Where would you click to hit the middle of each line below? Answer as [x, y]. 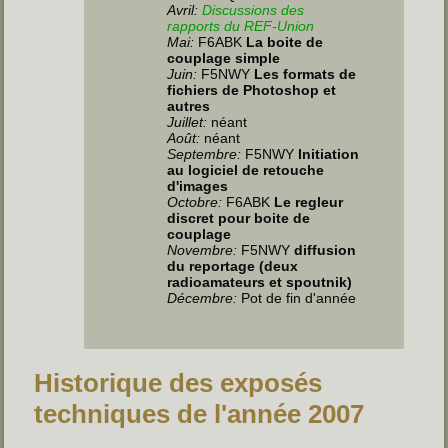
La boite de [285, 41]
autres [189, 105]
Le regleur [309, 201]
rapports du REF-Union [241, 25]
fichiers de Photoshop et [252, 89]
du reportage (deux [233, 265]
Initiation [329, 153]
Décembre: [202, 297]
